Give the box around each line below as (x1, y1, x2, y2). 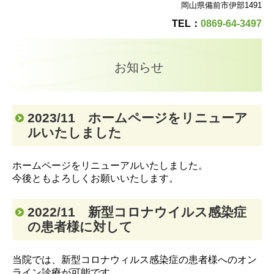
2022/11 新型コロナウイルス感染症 (28, 205, 246, 220)
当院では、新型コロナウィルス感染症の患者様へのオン (12, 254, 257, 265)
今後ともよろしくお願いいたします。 (12, 173, 179, 184)
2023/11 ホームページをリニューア (28, 111, 248, 125)
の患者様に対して (28, 220, 133, 234)
